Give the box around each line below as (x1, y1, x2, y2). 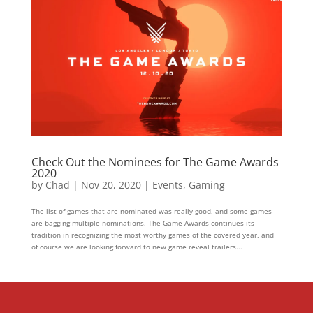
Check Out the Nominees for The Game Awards (31, 154, 279, 170)
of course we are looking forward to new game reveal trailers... (31, 241, 242, 252)
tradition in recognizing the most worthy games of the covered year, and (31, 229, 274, 240)
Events (152, 177, 183, 191)
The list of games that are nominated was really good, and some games (31, 205, 272, 216)
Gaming (188, 177, 225, 191)
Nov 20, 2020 (80, 177, 141, 191)
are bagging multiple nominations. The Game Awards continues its (31, 217, 254, 228)
